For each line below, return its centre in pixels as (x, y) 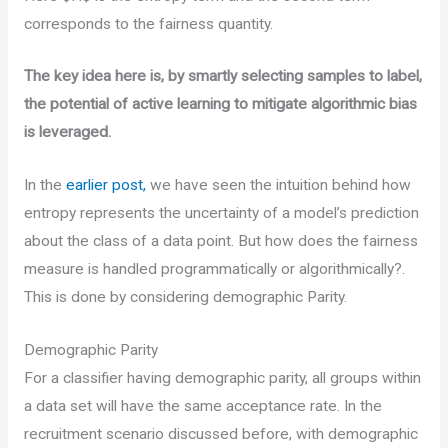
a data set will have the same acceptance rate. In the (202, 406)
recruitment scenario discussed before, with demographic (220, 434)
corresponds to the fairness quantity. (148, 23)
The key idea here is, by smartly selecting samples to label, (222, 76)
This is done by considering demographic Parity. (185, 297)
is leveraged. (67, 132)
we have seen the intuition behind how (278, 185)
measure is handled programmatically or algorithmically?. (214, 269)
